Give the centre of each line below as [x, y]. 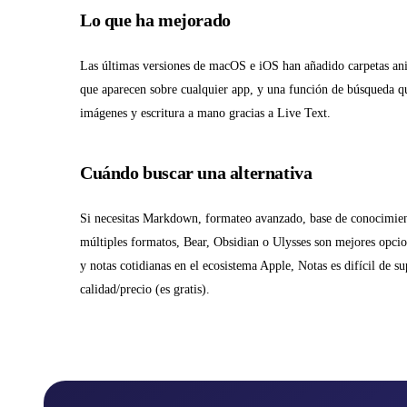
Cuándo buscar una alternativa [196, 173]
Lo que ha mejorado [155, 20]
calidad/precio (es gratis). [145, 289]
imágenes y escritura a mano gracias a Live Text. [205, 113]
